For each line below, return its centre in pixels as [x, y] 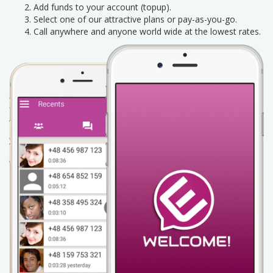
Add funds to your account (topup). [102, 7]
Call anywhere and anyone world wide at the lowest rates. [147, 31]
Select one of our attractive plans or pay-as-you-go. [135, 19]
